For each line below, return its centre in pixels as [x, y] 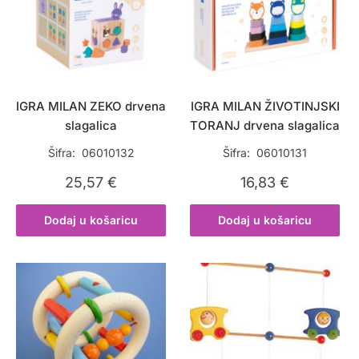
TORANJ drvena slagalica [265, 126]
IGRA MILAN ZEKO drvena [91, 107]
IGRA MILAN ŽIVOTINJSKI [265, 107]
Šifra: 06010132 [91, 153]
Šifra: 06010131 [265, 153]
